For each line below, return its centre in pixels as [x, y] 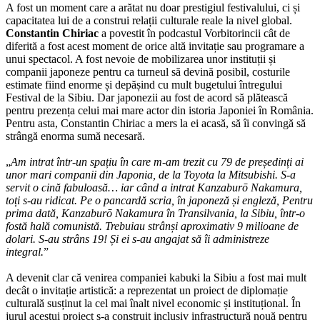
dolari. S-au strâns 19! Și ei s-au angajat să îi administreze [137, 239]
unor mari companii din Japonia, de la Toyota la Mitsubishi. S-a [151, 175]
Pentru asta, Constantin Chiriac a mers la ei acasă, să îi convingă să [156, 123]
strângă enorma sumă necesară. [75, 136]
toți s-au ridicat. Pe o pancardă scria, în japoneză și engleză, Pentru [159, 200]
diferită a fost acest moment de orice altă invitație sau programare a [155, 46]
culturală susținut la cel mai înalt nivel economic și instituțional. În [153, 303]
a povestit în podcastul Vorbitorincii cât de [196, 33]
